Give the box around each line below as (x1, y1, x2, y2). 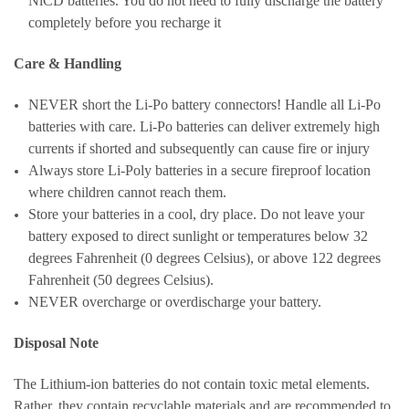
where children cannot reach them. (28, 184, 227, 200)
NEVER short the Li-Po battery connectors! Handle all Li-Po (28, 96, 382, 112)
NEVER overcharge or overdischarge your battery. (28, 293, 322, 309)
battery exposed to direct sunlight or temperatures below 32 (28, 227, 369, 244)
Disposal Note (14, 334, 99, 351)
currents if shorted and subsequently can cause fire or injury (28, 140, 371, 156)
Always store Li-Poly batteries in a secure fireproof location (28, 162, 372, 178)
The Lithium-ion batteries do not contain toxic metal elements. (14, 375, 370, 392)
